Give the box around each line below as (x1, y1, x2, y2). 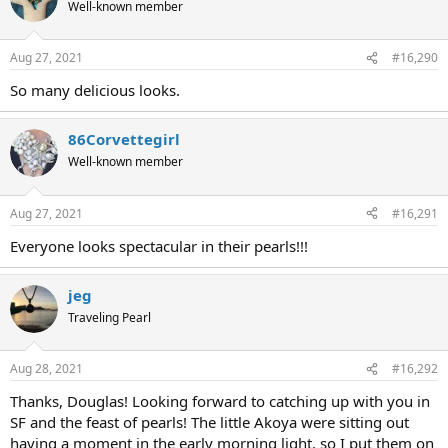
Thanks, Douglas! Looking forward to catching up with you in (10, 391, 430, 412)
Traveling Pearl (68, 308, 151, 326)
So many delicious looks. (10, 80, 180, 101)
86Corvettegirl (68, 129, 180, 150)
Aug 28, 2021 (10, 360, 83, 378)
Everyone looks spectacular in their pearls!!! (10, 235, 308, 256)
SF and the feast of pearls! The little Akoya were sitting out (10, 412, 409, 433)
